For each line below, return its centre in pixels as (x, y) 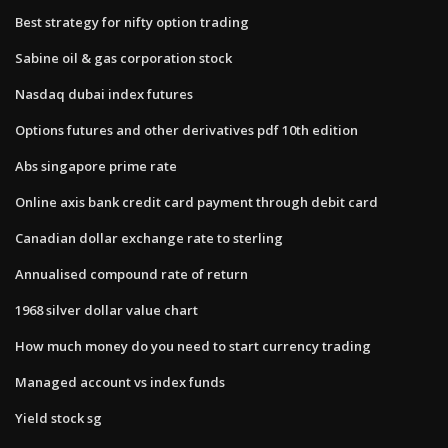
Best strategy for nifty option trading (132, 21)
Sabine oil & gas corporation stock (123, 57)
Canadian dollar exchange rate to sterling (149, 237)
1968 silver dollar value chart (106, 309)
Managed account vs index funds (120, 381)
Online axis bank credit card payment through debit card (196, 201)
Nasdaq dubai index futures (104, 93)
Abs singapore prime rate (96, 165)
